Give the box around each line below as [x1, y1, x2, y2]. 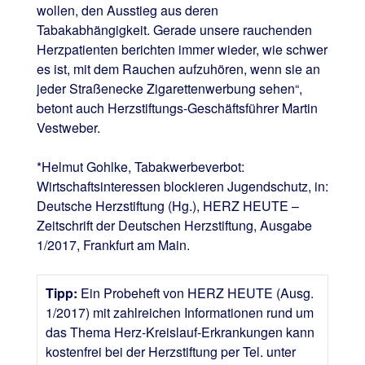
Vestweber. [36, 117, 100, 137]
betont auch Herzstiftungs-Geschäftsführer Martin [36, 98, 318, 117]
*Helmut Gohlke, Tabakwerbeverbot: [36, 156, 244, 176]
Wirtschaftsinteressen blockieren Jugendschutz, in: [36, 176, 328, 196]
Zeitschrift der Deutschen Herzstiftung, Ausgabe [36, 215, 312, 235]
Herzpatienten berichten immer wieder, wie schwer [36, 39, 328, 59]
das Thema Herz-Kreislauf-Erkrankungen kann [45, 322, 314, 341]
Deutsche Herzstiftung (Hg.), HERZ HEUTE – [36, 196, 299, 215]
